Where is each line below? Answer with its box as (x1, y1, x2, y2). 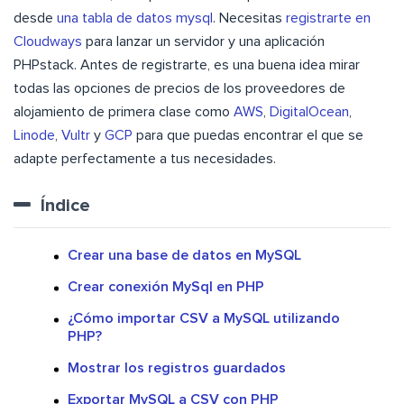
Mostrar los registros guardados (68, 361, 286, 376)
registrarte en (286, 11, 371, 26)
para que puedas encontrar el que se (133, 128, 363, 143)
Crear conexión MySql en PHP (68, 280, 264, 295)
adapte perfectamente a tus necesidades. (14, 151, 276, 167)
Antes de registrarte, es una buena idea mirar (80, 58, 360, 73)
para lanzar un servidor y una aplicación (82, 34, 325, 50)
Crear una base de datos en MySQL (68, 248, 301, 263)
